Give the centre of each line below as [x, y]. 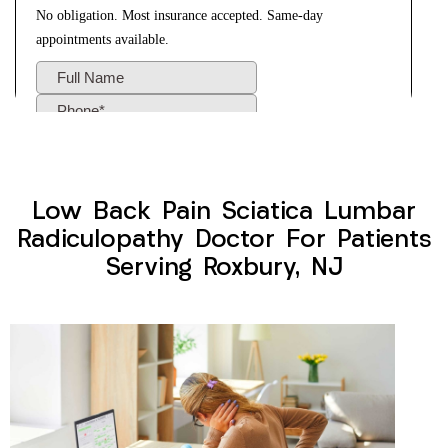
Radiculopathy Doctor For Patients [224, 241]
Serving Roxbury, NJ [224, 269]
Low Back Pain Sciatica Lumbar [224, 213]
